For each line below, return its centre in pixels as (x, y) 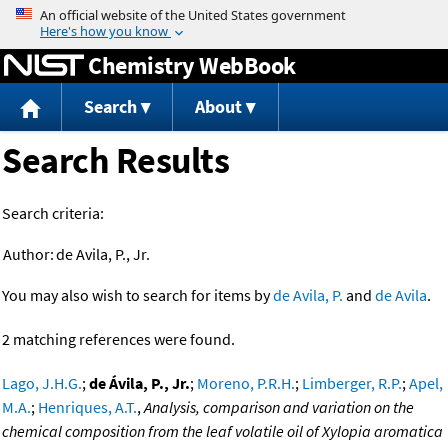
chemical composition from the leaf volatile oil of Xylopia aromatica (222, 431)
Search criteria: (53, 213)
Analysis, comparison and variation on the (279, 407)
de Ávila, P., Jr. (139, 383)
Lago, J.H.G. (42, 383)
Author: (28, 254)
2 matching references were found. (118, 339)
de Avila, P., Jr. (103, 254)
